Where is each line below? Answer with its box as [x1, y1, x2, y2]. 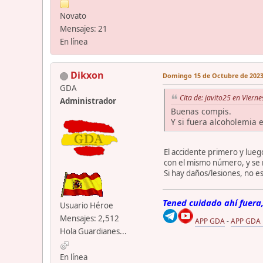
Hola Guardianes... [60, 226, 127, 237]
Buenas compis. [171, 106, 231, 117]
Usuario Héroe [60, 200, 113, 211]
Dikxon [70, 69, 104, 82]
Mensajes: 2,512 [60, 213, 119, 224]
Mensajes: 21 [60, 23, 107, 35]
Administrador [60, 96, 116, 107]
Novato [60, 11, 86, 22]
